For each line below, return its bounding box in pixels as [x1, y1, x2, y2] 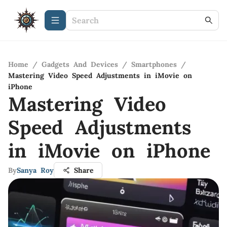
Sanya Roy [17, 166, 54, 175]
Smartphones [131, 60, 177, 69]
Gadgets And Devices [42, 60, 118, 69]
